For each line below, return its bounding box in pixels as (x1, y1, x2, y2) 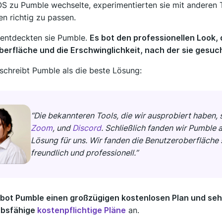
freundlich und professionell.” (31, 147, 138, 158)
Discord (72, 122, 101, 133)
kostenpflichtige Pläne (37, 205, 126, 215)
